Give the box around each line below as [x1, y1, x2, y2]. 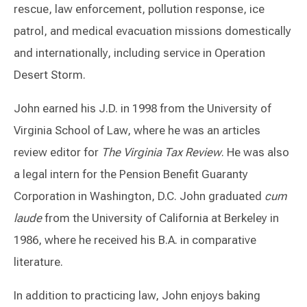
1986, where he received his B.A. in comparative [14, 233, 256, 247]
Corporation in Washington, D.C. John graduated [14, 189, 262, 204]
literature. [14, 255, 63, 269]
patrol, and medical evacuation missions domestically [14, 24, 291, 38]
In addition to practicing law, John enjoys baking [14, 288, 260, 303]
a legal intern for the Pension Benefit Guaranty [14, 167, 248, 182]
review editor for [14, 145, 101, 160]
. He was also [221, 145, 289, 160]
